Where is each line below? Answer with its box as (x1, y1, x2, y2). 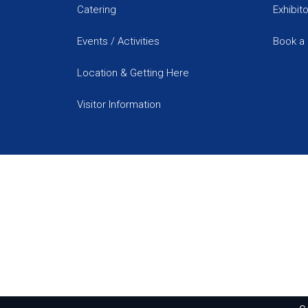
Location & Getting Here (77, 67, 189, 79)
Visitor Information (77, 98, 161, 111)
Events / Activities (77, 35, 159, 47)
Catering (77, 3, 116, 16)
